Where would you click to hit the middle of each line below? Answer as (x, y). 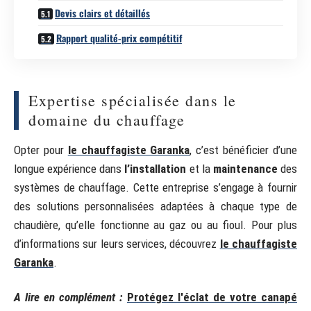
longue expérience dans (69, 169)
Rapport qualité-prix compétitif (119, 37)
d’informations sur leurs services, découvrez (117, 244)
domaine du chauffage (107, 120)
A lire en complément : (68, 297)
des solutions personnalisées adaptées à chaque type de (155, 206)
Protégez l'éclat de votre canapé (212, 297)
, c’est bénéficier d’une (244, 150)
